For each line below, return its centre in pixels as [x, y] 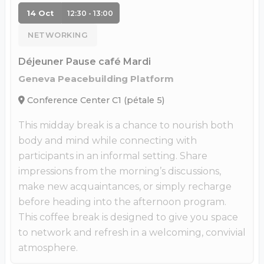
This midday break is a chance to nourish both [126, 126]
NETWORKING [58, 35]
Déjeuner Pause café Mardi [85, 62]
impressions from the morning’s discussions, [120, 171]
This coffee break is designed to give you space [128, 217]
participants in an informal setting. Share [113, 156]
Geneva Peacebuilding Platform [96, 79]
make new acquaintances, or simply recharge [125, 187]
